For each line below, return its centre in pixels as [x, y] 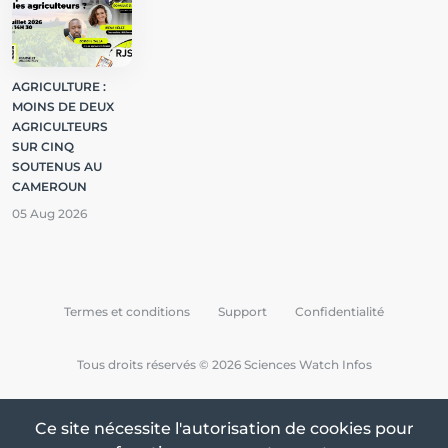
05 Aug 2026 [49, 213]
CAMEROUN [49, 186]
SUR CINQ [43, 146]
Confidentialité [339, 311]
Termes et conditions [127, 311]
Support [242, 311]
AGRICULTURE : [59, 86]
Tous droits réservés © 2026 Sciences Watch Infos [224, 364]
